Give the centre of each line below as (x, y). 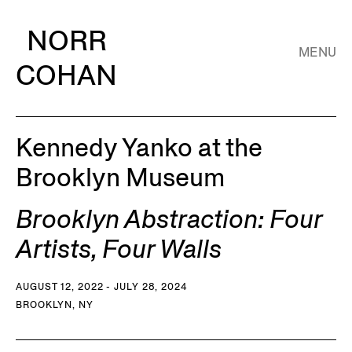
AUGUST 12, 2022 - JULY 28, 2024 (101, 286)
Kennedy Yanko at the (139, 148)
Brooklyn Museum (120, 178)
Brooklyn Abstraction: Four (169, 219)
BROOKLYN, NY (55, 304)
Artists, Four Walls (119, 249)
